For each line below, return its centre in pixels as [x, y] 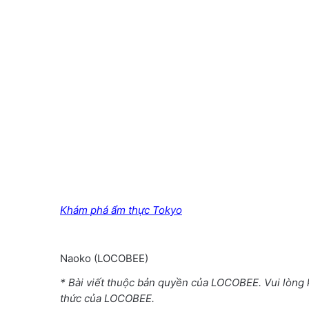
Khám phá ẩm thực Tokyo [121, 210]
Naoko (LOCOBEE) [104, 259]
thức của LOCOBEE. [107, 299]
